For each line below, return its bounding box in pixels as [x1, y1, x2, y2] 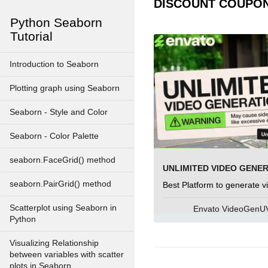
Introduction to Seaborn [10, 60, 99, 69]
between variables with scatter [10, 250, 124, 259]
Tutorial [10, 29, 53, 43]
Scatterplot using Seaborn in [10, 203, 117, 212]
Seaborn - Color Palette [10, 132, 99, 141]
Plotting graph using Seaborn [10, 84, 120, 93]
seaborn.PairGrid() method [10, 179, 111, 188]
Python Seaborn [10, 16, 102, 29]
